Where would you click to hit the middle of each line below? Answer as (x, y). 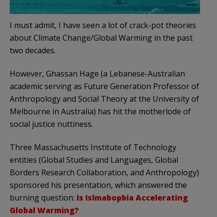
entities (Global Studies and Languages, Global (94, 160)
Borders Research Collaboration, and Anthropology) (104, 173)
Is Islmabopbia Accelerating (132, 198)
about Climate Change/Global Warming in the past (101, 38)
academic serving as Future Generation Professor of (104, 86)
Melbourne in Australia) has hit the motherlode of (100, 112)
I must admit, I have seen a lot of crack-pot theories (103, 25)
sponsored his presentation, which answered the (98, 185)
